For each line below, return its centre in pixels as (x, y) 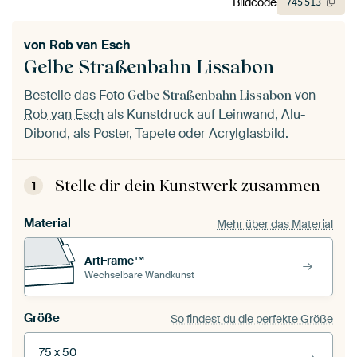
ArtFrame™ (115, 260)
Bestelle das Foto (76, 96)
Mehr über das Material (275, 224)
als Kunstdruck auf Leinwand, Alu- (204, 115)
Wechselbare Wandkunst (139, 275)
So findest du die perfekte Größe (252, 318)
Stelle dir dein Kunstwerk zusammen (188, 186)
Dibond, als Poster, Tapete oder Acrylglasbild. (156, 134)
